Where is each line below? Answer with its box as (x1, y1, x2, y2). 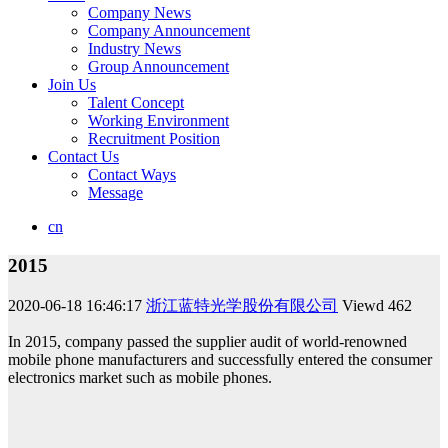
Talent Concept (88, 94, 184, 112)
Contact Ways (88, 166, 176, 184)
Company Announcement (88, 22, 250, 40)
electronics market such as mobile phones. (8, 368, 272, 386)
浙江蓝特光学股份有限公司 (146, 296, 338, 314)
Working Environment (88, 112, 229, 130)
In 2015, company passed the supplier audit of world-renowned (8, 332, 407, 350)
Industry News (88, 40, 181, 58)
